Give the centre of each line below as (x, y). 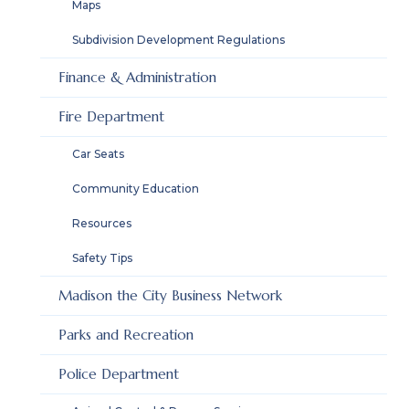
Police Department (119, 374)
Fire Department (111, 116)
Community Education (136, 189)
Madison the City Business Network (170, 295)
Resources (102, 223)
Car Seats (98, 154)
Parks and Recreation (126, 335)
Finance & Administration (137, 77)
